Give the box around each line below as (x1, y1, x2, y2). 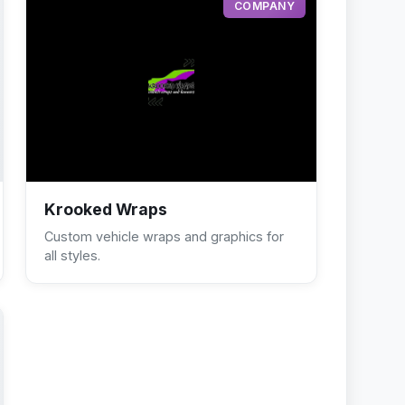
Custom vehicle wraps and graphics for (44, 228, 284, 244)
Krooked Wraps (44, 199, 167, 219)
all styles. (44, 247, 100, 263)
